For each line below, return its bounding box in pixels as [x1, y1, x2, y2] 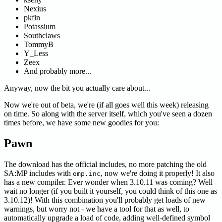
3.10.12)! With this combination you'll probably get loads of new [4, 196, 206, 205]
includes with [27, 169, 73, 178]
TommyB [24, 40, 54, 49]
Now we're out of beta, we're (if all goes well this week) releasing [4, 100, 209, 109]
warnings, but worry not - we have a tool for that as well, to [4, 205, 189, 214]
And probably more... [24, 66, 91, 75]
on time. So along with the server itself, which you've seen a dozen [4, 109, 212, 118]
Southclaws [24, 31, 60, 40]
